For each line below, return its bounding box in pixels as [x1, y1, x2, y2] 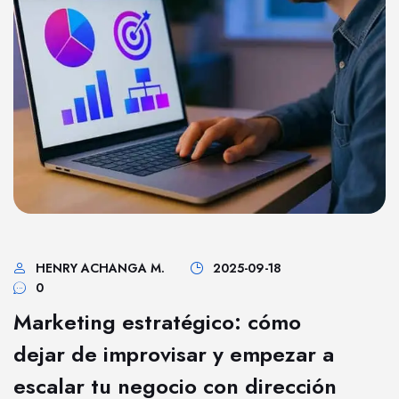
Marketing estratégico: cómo [13, 306, 301, 338]
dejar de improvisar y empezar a [13, 338, 334, 370]
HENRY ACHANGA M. [36, 259, 165, 277]
